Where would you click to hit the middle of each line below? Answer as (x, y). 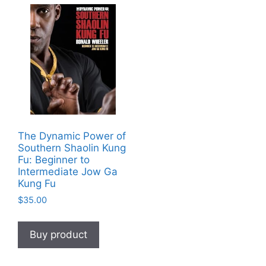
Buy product (58, 234)
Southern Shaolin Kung (72, 148)
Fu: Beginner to (54, 159)
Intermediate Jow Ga (68, 171)
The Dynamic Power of (72, 136)
